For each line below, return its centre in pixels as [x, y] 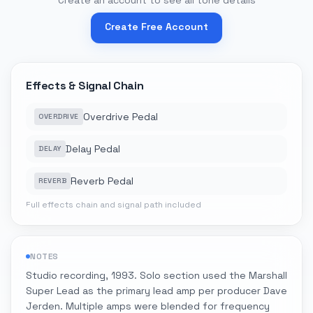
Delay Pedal [93, 149]
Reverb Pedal [102, 181]
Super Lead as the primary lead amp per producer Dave [156, 291]
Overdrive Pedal [120, 117]
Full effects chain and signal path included [114, 205]
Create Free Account [156, 27]
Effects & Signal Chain [85, 86]
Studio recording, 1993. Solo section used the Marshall [156, 275]
